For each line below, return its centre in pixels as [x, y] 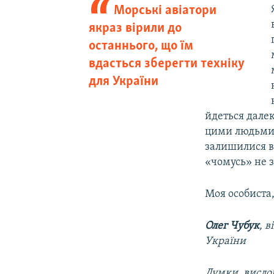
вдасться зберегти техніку [166, 64]
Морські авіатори [165, 10]
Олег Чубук [232, 226]
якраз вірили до [135, 28]
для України [123, 81]
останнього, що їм [141, 46]
